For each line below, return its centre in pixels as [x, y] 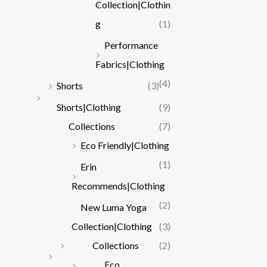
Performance [131, 45]
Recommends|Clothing [118, 185]
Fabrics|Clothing [130, 64]
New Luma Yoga [114, 207]
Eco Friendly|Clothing [125, 145]
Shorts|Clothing [89, 107]
